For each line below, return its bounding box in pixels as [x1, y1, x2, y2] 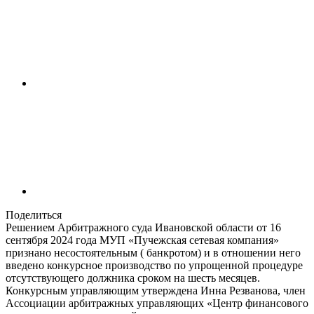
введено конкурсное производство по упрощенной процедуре [6, 259, 303, 272]
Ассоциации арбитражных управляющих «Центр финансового [6, 297, 308, 310]
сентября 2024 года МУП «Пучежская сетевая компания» [6, 234, 279, 247]
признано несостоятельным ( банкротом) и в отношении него [6, 247, 301, 259]
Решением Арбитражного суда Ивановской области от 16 [6, 221, 281, 234]
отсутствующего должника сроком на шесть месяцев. [6, 272, 260, 285]
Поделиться [6, 209, 62, 221]
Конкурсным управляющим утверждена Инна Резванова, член [6, 285, 306, 297]
